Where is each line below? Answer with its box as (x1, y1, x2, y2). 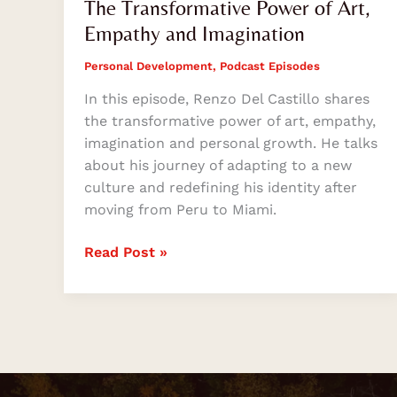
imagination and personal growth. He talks (83, 135, 378, 152)
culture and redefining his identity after (83, 179, 357, 197)
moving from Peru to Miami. (83, 201, 276, 219)
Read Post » (83, 243, 167, 261)
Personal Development (83, 58, 213, 73)
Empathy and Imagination (83, 20, 305, 45)
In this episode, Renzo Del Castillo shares (83, 90, 370, 108)
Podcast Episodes (219, 58, 320, 73)
